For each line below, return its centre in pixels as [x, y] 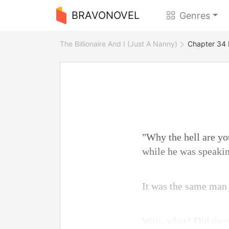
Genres [195, 15]
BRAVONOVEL [105, 15]
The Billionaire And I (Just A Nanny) [119, 44]
